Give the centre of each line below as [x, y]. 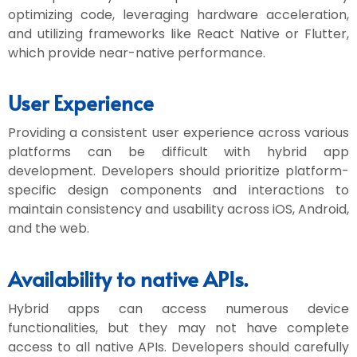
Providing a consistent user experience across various [178, 133]
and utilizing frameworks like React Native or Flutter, [178, 33]
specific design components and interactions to [178, 190]
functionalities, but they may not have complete [178, 328]
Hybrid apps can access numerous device [178, 308]
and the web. [49, 229]
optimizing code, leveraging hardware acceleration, [178, 14]
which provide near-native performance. [137, 53]
